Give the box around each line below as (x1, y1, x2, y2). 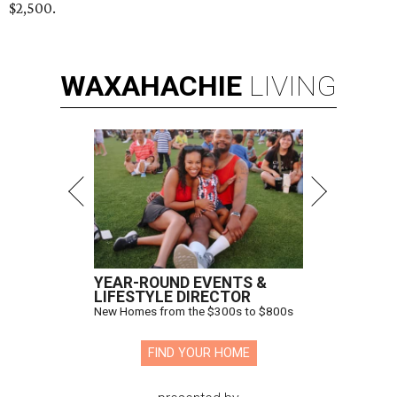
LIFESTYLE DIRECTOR (94, 288, 251, 307)
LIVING (249, 69, 337, 104)
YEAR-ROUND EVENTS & (94, 274, 267, 292)
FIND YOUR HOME (147, 346, 250, 362)
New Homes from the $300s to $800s (94, 304, 293, 319)
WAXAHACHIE (60, 69, 242, 104)
